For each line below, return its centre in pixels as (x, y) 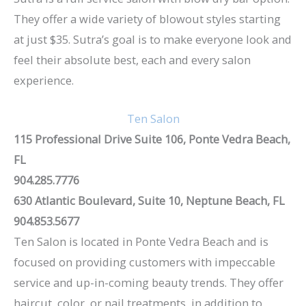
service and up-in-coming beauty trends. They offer (149, 283)
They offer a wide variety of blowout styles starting (147, 18)
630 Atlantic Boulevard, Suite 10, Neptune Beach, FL (149, 201)
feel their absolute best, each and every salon (132, 59)
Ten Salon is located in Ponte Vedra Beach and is (141, 242)
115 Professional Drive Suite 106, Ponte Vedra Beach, (152, 139)
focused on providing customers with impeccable (144, 262)
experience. (44, 80)
